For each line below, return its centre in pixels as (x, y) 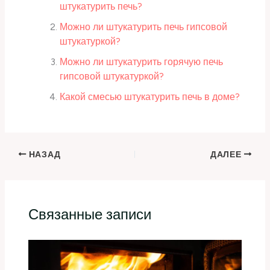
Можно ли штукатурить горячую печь (141, 62)
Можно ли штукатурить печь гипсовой (143, 27)
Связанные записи (90, 215)
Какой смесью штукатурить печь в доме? (149, 97)
